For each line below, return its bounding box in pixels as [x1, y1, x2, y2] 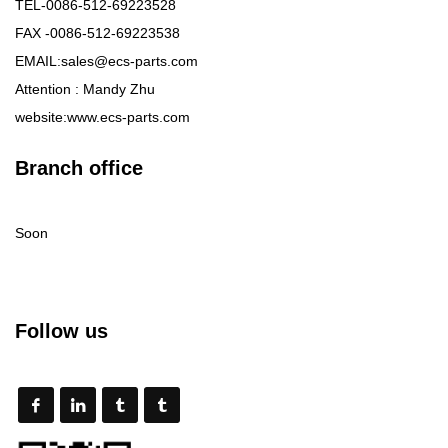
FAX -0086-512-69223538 [15, 24, 180, 41]
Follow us [15, 319, 108, 342]
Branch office [15, 156, 143, 179]
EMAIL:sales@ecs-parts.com [15, 52, 198, 69]
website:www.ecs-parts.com [15, 108, 190, 125]
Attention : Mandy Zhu [15, 80, 155, 97]
